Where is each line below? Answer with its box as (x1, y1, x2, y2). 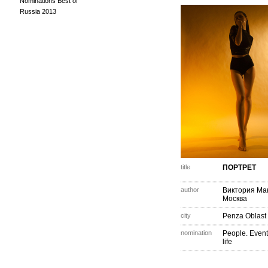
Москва (223, 194, 247, 203)
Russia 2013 (20, 8, 56, 15)
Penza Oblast (223, 212, 266, 220)
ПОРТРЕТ (223, 163, 256, 172)
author (181, 186, 199, 193)
